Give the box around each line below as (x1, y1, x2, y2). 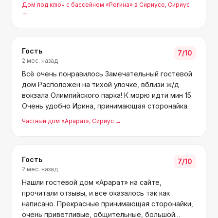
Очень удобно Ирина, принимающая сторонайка (22, 102, 187, 110)
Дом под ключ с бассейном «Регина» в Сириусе (22, 1, 165, 8)
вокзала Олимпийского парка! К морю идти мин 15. (22, 91, 193, 99)
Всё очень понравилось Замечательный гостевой (22, 70, 192, 78)
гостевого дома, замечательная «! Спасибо (22, 112, 171, 121)
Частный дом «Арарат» (22, 117, 89, 125)
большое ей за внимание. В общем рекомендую (22, 123, 186, 131)
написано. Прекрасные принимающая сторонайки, (22, 200, 193, 208)
